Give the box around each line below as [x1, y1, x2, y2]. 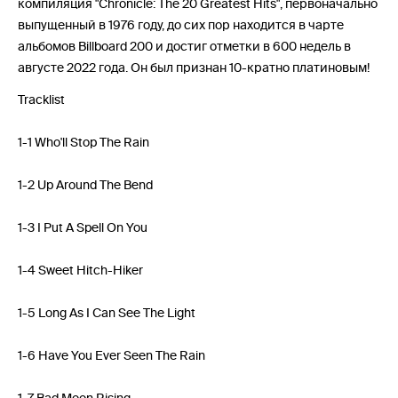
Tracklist [18, 92, 65, 107]
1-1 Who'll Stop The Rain [18, 135, 149, 150]
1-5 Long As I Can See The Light [18, 306, 195, 321]
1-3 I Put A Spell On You [18, 220, 147, 235]
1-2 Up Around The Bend [18, 178, 153, 193]
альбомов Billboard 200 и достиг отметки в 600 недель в [18, 39, 351, 54]
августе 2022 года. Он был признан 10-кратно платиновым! [18, 60, 370, 76]
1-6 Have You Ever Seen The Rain [18, 348, 205, 363]
